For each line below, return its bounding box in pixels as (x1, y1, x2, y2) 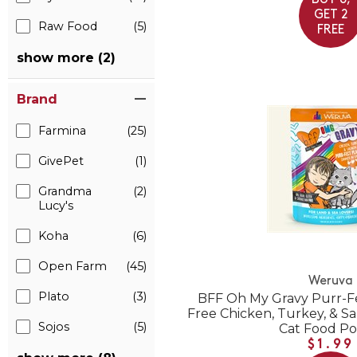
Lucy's (38, 198, 73, 213)
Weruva (308, 274, 354, 288)
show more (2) (17, 50, 116, 65)
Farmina (38, 124, 86, 138)
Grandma (38, 184, 92, 198)
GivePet (38, 154, 84, 168)
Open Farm (38, 259, 107, 273)
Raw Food (38, 19, 97, 33)
